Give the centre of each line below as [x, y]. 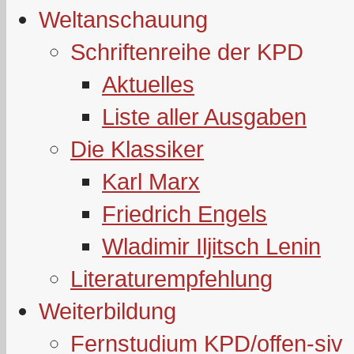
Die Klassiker [137, 149]
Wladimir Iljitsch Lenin [211, 246]
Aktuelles [148, 84]
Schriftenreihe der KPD [187, 52]
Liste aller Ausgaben [204, 117]
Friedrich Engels [185, 214]
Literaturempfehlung [171, 279]
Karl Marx [151, 181]
